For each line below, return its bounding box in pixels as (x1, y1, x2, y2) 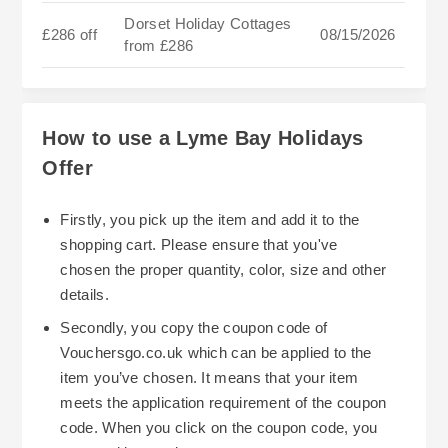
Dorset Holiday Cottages (124, 15, 292, 33)
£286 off (42, 26, 97, 44)
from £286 (124, 37, 194, 55)
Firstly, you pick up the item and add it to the (60, 210, 360, 228)
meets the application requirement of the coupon (60, 393, 387, 411)
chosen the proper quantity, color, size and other (60, 260, 387, 278)
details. (60, 285, 109, 303)
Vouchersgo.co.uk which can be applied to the (60, 343, 372, 361)
